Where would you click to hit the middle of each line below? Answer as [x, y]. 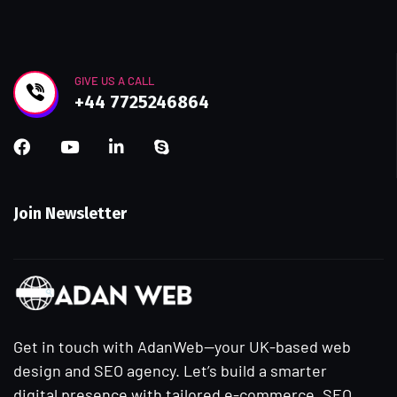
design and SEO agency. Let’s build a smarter [170, 370]
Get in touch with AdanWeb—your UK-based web [182, 346]
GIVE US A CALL [114, 81]
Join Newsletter [70, 213]
